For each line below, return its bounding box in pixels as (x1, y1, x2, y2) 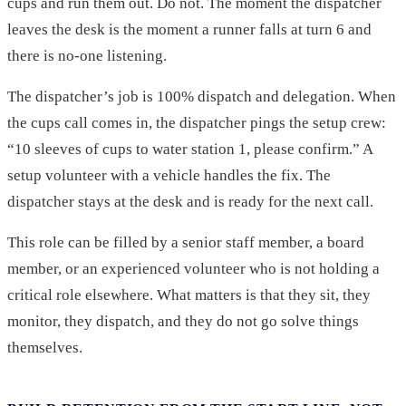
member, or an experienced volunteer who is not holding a (7, 260, 380, 278)
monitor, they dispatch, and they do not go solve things (7, 313, 359, 331)
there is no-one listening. (7, 47, 167, 65)
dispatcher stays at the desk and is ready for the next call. (7, 193, 373, 211)
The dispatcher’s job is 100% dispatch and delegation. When (7, 88, 396, 106)
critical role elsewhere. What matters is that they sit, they (7, 286, 371, 304)
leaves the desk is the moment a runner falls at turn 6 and (7, 21, 372, 39)
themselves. (7, 339, 82, 357)
